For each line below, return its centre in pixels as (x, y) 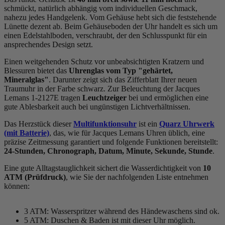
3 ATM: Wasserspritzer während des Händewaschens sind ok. (122, 211)
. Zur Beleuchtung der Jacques (152, 88)
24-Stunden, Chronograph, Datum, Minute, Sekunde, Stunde (108, 151)
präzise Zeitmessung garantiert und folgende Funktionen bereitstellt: (111, 142)
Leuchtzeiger (104, 97)
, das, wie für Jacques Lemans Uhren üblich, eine (127, 133)
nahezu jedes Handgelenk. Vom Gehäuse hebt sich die (91, 17)
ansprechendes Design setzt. (48, 44)
